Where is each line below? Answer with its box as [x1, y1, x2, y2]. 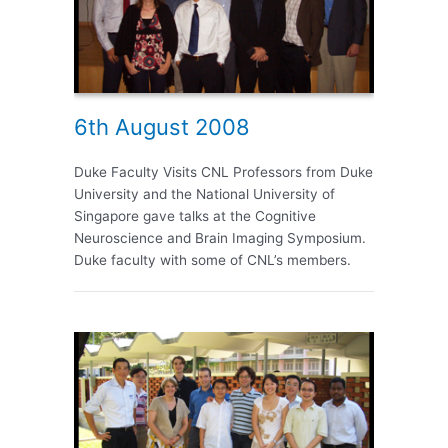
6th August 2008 [74, 114, 250, 141]
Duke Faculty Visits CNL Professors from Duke [74, 164, 373, 181]
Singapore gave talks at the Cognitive [74, 208, 316, 225]
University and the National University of [74, 186, 335, 203]
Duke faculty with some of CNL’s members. [74, 252, 351, 269]
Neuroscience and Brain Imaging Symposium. [74, 230, 366, 247]
